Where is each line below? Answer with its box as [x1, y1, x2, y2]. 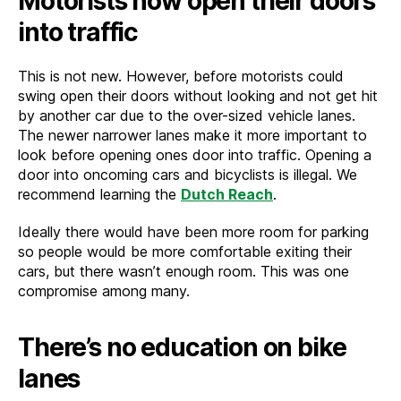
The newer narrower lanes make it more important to [18, 126, 367, 144]
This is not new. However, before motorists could [18, 67, 344, 85]
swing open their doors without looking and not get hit [18, 87, 378, 105]
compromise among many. [18, 282, 190, 300]
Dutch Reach [181, 185, 273, 203]
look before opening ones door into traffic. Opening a [18, 146, 371, 164]
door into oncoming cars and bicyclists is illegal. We [18, 166, 357, 183]
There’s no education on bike [18, 332, 346, 363]
